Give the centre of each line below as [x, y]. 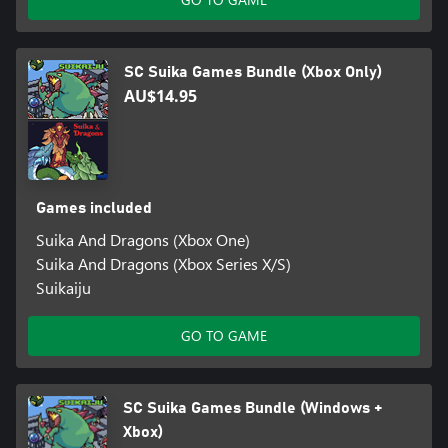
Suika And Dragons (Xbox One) [142, 240]
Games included [93, 208]
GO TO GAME [224, 336]
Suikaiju [63, 288]
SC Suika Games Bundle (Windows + [252, 408]
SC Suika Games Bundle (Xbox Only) [253, 72]
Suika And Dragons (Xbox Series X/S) [163, 264]
